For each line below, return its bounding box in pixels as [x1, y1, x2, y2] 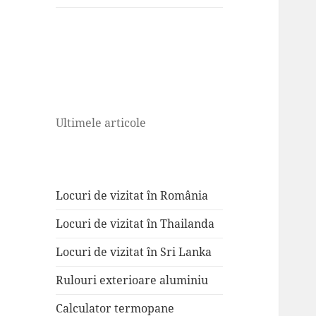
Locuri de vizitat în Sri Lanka [56, 244, 212, 260]
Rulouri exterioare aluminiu [56, 272, 209, 288]
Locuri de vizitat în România [56, 188, 209, 204]
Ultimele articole [56, 115, 147, 131]
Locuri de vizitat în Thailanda [56, 216, 215, 232]
